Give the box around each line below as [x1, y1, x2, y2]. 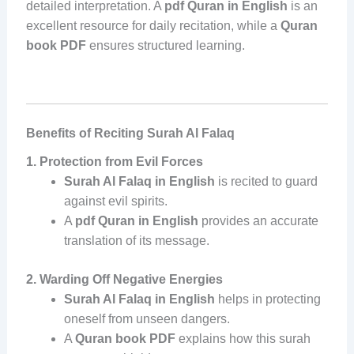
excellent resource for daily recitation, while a [25, 19, 281, 33]
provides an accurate [198, 213, 318, 228]
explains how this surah [175, 331, 311, 345]
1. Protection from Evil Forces [25, 154, 203, 168]
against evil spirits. [63, 194, 168, 208]
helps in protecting [217, 292, 321, 306]
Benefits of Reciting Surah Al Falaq [25, 126, 235, 140]
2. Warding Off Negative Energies [25, 272, 223, 286]
